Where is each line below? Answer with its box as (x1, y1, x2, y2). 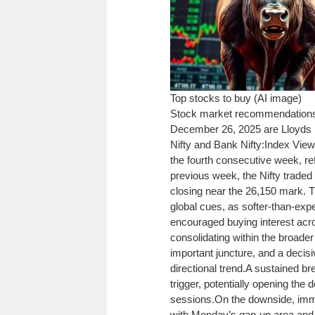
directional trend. (170, 262, 245, 274)
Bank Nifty (214, 138, 262, 150)
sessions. (170, 292, 214, 305)
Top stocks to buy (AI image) (170, 91, 302, 104)
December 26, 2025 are (170, 122, 281, 135)
